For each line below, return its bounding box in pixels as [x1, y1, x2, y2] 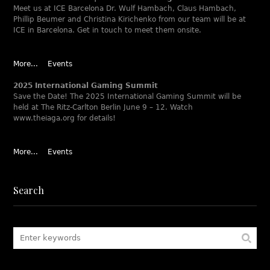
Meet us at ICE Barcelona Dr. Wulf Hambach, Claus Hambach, [13, 4, 237, 13]
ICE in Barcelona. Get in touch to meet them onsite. [13, 26, 202, 34]
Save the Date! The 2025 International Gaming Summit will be [13, 92, 242, 101]
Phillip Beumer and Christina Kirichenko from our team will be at [13, 15, 246, 24]
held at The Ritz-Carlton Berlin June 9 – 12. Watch [13, 103, 193, 111]
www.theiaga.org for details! [13, 114, 116, 122]
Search [13, 184, 45, 196]
